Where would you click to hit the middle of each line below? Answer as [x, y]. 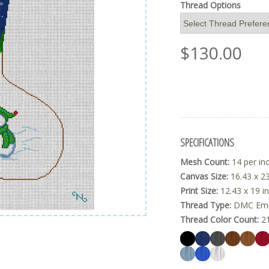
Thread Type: [206, 205]
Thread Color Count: [219, 220]
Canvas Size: [204, 177]
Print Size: [199, 191]
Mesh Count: [205, 162]
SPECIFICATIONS [207, 142]
